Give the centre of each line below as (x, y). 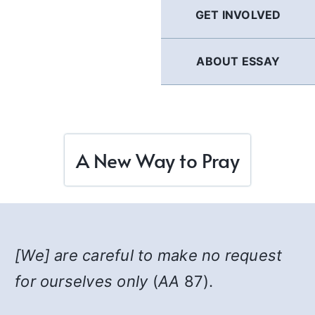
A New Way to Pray (157, 160)
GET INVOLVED (238, 15)
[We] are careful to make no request (149, 255)
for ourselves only (82, 281)
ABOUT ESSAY (238, 61)
